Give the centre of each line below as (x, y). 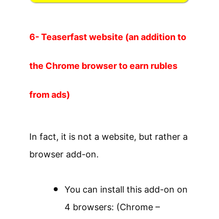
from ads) (50, 95)
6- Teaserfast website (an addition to (108, 37)
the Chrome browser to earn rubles (103, 66)
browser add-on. (64, 154)
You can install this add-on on (126, 190)
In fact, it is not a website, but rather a (109, 137)
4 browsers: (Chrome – (112, 207)
